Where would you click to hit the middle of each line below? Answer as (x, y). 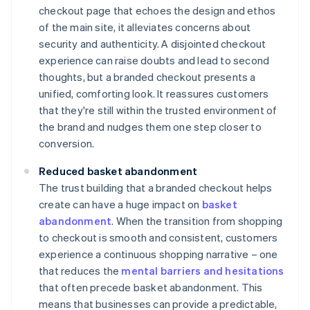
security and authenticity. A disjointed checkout (153, 44)
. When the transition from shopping (197, 221)
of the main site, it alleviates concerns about (145, 27)
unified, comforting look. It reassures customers (154, 94)
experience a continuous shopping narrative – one (158, 254)
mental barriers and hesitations (203, 271)
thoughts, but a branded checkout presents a (147, 77)
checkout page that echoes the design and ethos (157, 11)
